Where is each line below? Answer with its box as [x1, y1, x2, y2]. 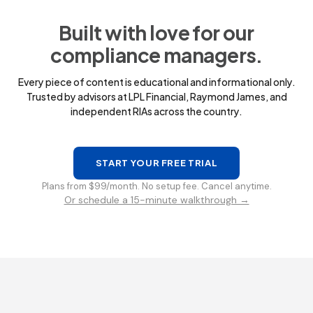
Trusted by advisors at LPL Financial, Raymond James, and [26, 90, 287, 103]
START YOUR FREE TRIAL [95, 157, 218, 168]
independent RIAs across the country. [71, 105, 242, 117]
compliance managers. [50, 43, 263, 67]
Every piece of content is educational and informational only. [17, 75, 296, 88]
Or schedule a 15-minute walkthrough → [64, 194, 249, 206]
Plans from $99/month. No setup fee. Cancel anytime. [41, 180, 272, 192]
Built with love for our [59, 20, 254, 45]
